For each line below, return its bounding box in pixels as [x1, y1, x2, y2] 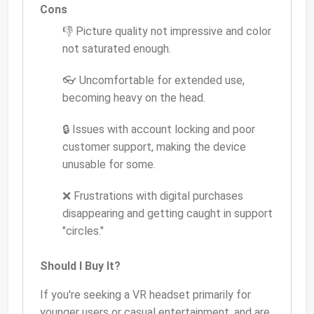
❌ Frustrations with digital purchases [62, 189, 243, 203]
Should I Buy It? [40, 259, 121, 273]
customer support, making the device [62, 140, 246, 154]
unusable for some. [62, 158, 156, 172]
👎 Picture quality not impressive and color [62, 25, 271, 39]
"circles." [62, 224, 104, 238]
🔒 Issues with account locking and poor [62, 123, 255, 137]
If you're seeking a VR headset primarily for [40, 288, 251, 302]
